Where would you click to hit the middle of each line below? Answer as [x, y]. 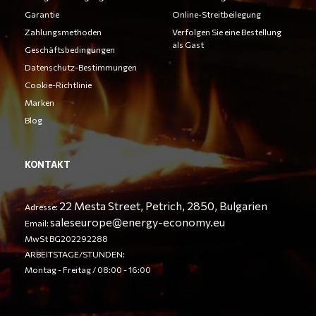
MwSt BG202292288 [66, 238]
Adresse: [42, 207]
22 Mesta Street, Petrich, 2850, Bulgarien [163, 206]
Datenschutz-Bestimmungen [81, 67]
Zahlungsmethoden [63, 32]
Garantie [42, 14]
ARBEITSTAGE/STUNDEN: [75, 254]
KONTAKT [48, 164]
